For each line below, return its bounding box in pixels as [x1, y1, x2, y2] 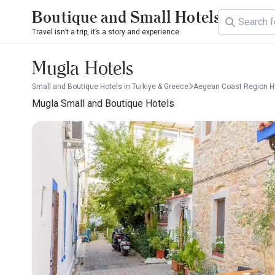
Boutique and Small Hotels [32, 7, 220, 26]
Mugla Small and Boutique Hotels [32, 98, 174, 109]
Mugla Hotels [32, 56, 133, 79]
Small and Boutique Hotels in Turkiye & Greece [32, 82, 188, 91]
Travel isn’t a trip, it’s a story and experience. [32, 28, 181, 36]
